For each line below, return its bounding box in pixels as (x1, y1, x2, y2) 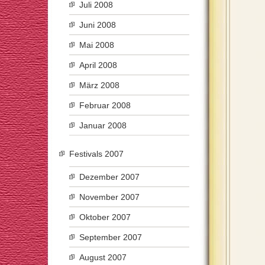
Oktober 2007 (79, 212, 131, 222)
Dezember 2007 (79, 172, 140, 182)
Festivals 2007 (69, 149, 124, 159)
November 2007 (79, 192, 140, 202)
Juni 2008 (79, 20, 116, 30)
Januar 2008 (79, 121, 127, 130)
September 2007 (79, 232, 142, 242)
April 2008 (79, 60, 117, 70)
